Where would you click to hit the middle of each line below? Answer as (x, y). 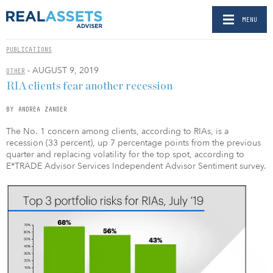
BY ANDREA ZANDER (37, 109)
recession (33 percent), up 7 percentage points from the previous (133, 143)
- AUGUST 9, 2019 (62, 70)
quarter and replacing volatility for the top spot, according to (125, 154)
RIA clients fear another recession (89, 86)
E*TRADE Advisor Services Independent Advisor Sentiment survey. (136, 166)
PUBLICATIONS (29, 49)
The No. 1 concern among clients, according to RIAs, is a (117, 131)
